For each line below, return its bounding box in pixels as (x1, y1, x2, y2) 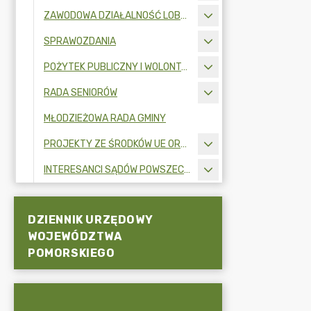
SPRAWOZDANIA (44, 35, 116, 47)
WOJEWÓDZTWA (28, 229, 122, 243)
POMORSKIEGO (28, 246, 115, 260)
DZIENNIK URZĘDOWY (28, 212, 153, 226)
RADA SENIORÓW (44, 87, 117, 99)
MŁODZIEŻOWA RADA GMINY (44, 112, 166, 124)
